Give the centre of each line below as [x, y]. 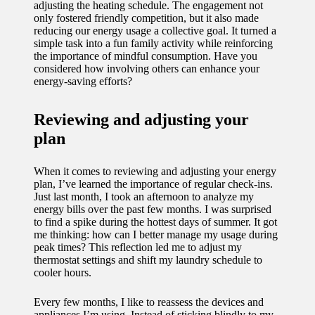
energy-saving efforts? [83, 81]
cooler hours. [63, 272]
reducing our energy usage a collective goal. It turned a [155, 30]
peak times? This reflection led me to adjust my [138, 247]
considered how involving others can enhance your [147, 68]
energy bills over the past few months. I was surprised [153, 209]
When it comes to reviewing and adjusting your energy [155, 171]
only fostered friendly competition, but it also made [146, 18]
